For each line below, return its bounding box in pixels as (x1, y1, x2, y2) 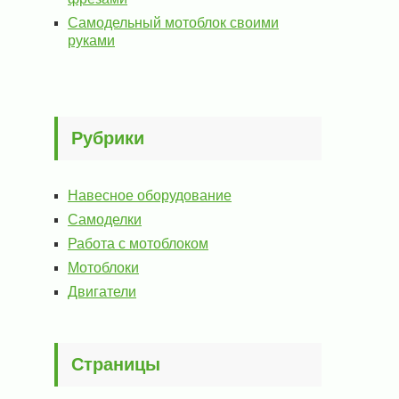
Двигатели (68, 284, 136, 299)
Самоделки (68, 212, 142, 227)
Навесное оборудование (68, 188, 232, 203)
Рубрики (71, 128, 144, 148)
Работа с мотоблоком (68, 236, 208, 251)
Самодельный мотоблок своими (68, 15, 279, 30)
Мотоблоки (68, 260, 139, 275)
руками (68, 33, 115, 48)
